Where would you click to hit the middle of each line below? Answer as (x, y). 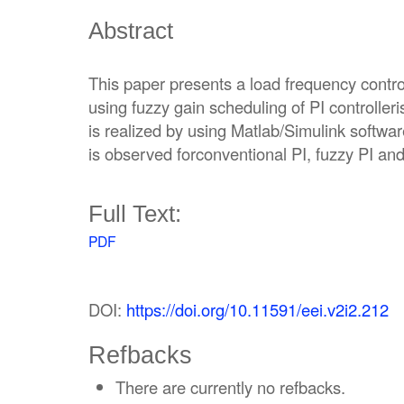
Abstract (131, 30)
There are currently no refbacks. (230, 386)
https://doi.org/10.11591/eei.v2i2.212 (257, 310)
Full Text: (135, 213)
